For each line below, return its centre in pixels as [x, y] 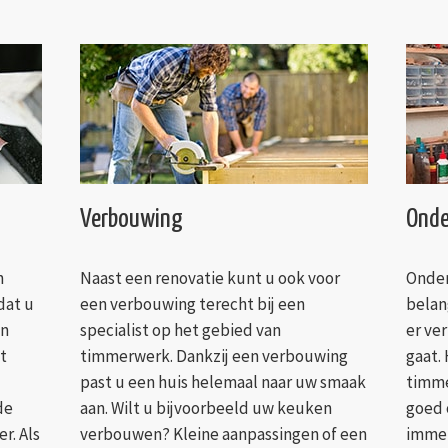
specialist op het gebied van [180, 330]
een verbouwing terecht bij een [192, 304]
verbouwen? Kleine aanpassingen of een [223, 434]
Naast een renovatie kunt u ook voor [209, 278]
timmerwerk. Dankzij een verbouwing [213, 356]
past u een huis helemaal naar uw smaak [222, 382]
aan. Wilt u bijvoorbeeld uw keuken [205, 408]
